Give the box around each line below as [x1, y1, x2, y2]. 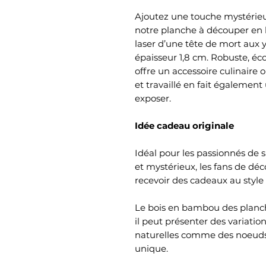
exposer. [135, 92, 171, 104]
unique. [135, 242, 168, 254]
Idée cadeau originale [135, 119, 234, 131]
